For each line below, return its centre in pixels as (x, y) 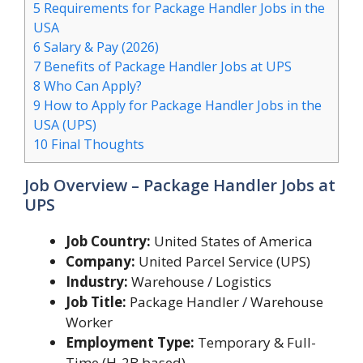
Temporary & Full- (255, 343)
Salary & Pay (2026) (100, 47)
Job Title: (96, 302)
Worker (89, 322)
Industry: (97, 282)
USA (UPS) (65, 125)
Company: (100, 262)
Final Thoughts (96, 145)
